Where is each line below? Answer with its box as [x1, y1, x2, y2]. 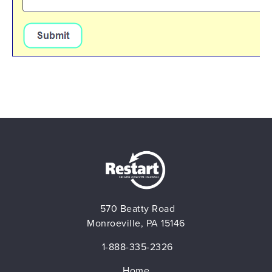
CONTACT [5, 82, 51, 95]
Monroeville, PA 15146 [87, 217, 185, 229]
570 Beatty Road [97, 203, 175, 215]
